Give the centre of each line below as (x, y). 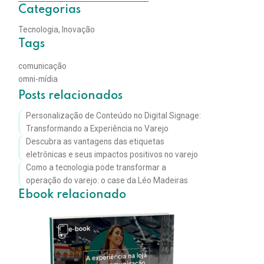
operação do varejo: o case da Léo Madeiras (107, 180)
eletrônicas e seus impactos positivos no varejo (112, 154)
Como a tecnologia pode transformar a (96, 167)
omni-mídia (38, 79)
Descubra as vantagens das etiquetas (95, 141)
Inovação (79, 30)
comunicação (43, 66)
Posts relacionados (71, 96)
